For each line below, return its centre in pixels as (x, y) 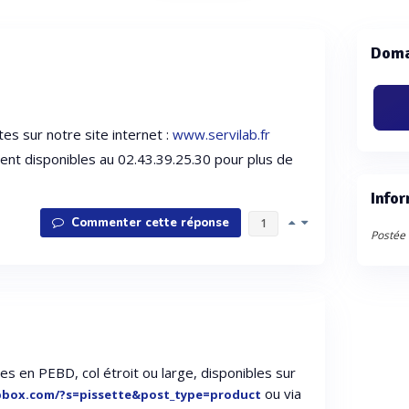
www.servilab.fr (222, 134)
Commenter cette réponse (149, 223)
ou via (282, 393)
